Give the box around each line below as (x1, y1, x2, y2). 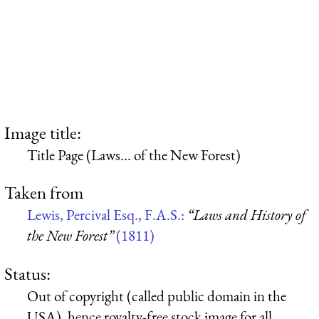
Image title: (4, 120, 81, 144)
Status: (4, 261, 51, 285)
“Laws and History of (187, 205, 306, 225)
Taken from (4, 181, 83, 204)
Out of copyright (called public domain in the (27, 286, 286, 305)
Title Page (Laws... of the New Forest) (27, 145, 241, 164)
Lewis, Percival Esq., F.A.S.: (27, 205, 187, 225)
